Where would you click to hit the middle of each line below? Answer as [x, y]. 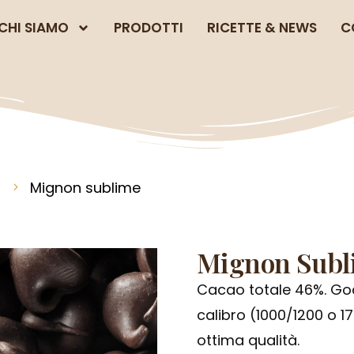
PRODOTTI [149, 28]
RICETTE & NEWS [262, 28]
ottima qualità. [250, 340]
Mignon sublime [85, 188]
